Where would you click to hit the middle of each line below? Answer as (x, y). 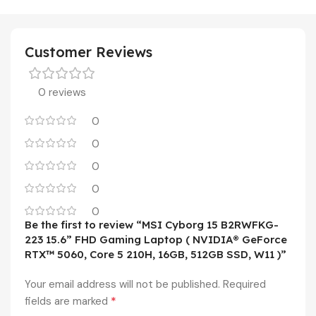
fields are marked (68, 301)
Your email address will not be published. (122, 284)
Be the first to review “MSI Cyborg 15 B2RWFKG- (152, 224)
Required (244, 284)
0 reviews (62, 92)
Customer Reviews (89, 51)
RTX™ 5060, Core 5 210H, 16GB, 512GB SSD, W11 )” (156, 254)
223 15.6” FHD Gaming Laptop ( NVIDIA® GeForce (156, 239)
